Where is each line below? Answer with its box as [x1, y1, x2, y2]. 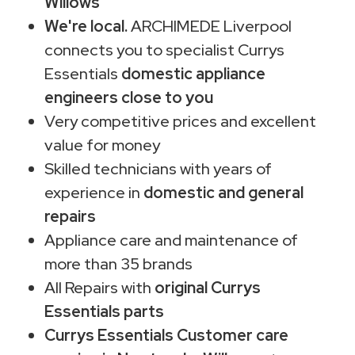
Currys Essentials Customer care [44, 324, 288, 345]
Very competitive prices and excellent [44, 110, 316, 132]
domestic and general [143, 181, 303, 203]
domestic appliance [121, 63, 265, 84]
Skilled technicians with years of [44, 158, 272, 179]
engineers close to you [44, 86, 213, 108]
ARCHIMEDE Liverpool [128, 15, 292, 36]
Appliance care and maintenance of [44, 229, 298, 250]
